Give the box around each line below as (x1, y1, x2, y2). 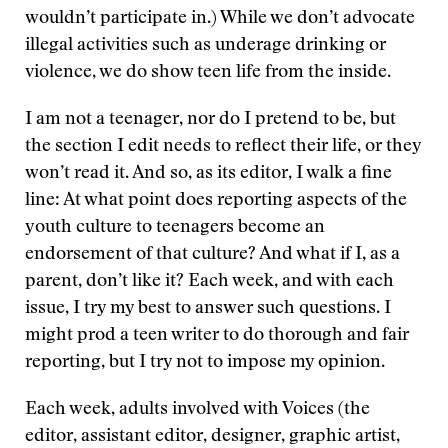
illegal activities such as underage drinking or (25, 37, 386, 55)
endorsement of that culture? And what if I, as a (25, 246, 400, 264)
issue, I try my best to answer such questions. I (25, 300, 391, 318)
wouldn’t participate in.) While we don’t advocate (25, 10, 415, 28)
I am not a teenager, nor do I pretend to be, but (25, 111, 396, 129)
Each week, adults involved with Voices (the (25, 401, 370, 419)
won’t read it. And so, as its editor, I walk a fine (25, 165, 392, 183)
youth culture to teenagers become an (25, 219, 325, 237)
